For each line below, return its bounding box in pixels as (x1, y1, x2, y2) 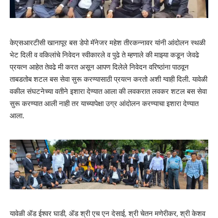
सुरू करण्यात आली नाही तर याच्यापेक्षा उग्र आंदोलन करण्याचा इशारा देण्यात (10, 98, 199, 108)
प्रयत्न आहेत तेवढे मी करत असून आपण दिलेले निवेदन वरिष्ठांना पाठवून (10, 62, 189, 72)
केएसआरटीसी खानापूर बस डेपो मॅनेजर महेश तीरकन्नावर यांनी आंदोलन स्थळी (10, 37, 205, 47)
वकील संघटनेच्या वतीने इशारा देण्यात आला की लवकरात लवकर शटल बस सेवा (10, 86, 207, 96)
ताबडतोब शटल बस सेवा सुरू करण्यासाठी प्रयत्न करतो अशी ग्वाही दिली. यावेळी (10, 74, 207, 84)
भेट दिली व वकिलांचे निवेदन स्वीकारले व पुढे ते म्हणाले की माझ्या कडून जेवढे (10, 50, 199, 59)
